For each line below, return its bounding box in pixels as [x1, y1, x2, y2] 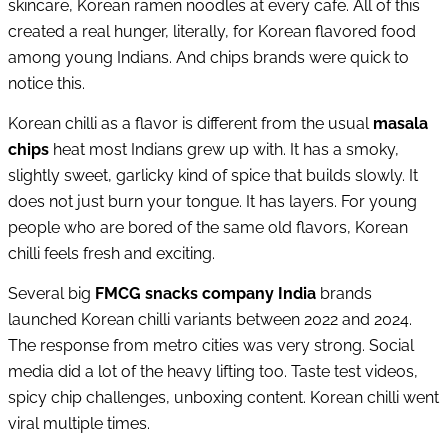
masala [373, 113, 428, 133]
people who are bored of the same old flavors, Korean [8, 217, 408, 237]
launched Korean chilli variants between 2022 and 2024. [8, 309, 412, 329]
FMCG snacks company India [95, 283, 316, 303]
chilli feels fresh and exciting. [8, 243, 215, 263]
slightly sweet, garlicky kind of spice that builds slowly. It [8, 165, 418, 185]
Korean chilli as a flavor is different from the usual [8, 113, 373, 133]
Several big [8, 283, 95, 303]
